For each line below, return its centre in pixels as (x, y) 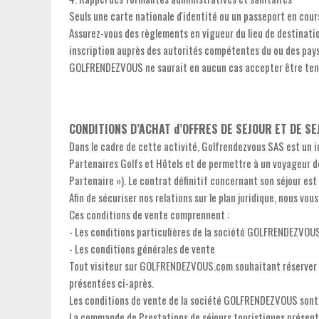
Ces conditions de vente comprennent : (149, 214)
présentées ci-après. (111, 283)
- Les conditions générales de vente (142, 249)
